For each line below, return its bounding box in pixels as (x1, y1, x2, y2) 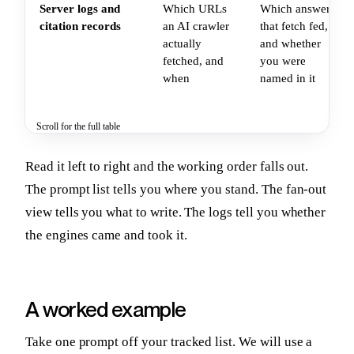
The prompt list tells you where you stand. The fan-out (25, 181, 327, 197)
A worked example (25, 296, 186, 322)
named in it (260, 72, 315, 85)
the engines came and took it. (25, 227, 187, 243)
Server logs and (40, 2, 120, 16)
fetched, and (163, 55, 224, 68)
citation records (40, 20, 121, 33)
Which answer (260, 2, 330, 16)
